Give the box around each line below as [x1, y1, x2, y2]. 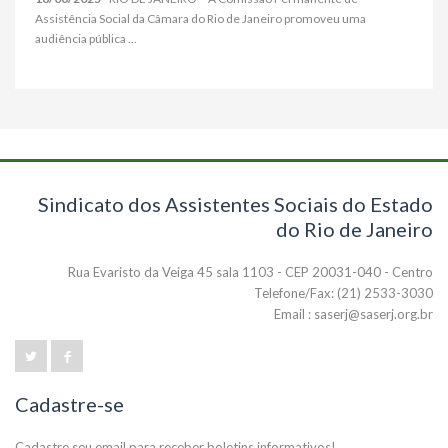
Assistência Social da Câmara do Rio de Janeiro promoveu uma [35, 11, 366, 26]
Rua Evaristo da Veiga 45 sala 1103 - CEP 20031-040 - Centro [68, 264, 433, 280]
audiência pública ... [35, 31, 137, 46]
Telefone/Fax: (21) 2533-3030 [254, 285, 433, 301]
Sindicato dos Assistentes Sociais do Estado [38, 192, 433, 216]
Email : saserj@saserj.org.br [274, 306, 433, 322]
